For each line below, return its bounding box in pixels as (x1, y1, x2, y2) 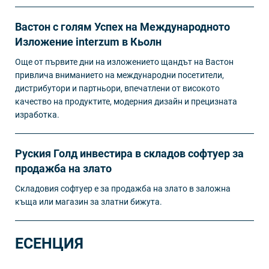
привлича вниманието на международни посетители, (15, 70, 224, 80)
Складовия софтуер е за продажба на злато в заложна (15, 184, 231, 193)
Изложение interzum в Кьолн (15, 35, 162, 48)
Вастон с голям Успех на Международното (15, 20, 230, 33)
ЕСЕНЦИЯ (15, 235, 83, 252)
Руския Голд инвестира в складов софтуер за (15, 147, 244, 160)
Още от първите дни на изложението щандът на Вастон (15, 57, 234, 67)
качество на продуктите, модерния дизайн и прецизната (15, 97, 237, 106)
